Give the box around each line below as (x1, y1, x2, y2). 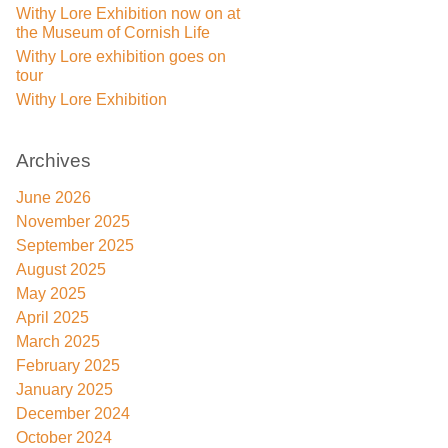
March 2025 (16, 333, 100, 350)
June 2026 (16, 189, 91, 206)
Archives (16, 150, 91, 171)
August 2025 (16, 261, 106, 278)
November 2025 (16, 213, 130, 230)
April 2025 (16, 309, 89, 326)
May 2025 (16, 285, 86, 302)
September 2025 (16, 237, 134, 254)
